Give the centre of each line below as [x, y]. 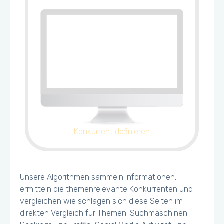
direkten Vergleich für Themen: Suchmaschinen [104, 213]
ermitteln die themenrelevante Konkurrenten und [106, 189]
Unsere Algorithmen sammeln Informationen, [98, 177]
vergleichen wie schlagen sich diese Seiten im [101, 201]
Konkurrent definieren [112, 132]
